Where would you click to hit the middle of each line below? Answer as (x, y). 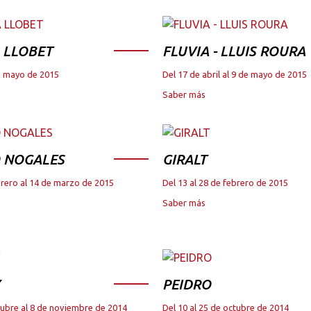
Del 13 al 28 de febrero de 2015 (225, 183)
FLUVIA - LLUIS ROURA (234, 51)
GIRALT (185, 160)
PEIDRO (187, 285)
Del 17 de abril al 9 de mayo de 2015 (235, 75)
